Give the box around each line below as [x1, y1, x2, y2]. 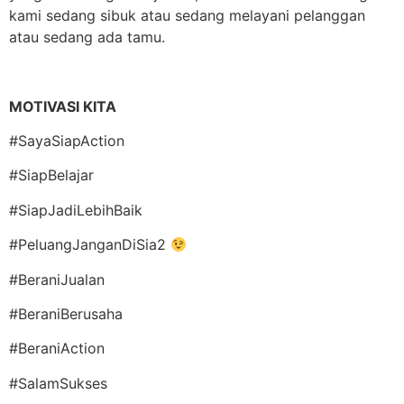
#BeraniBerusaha [9, 305, 123, 323]
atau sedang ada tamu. [9, 27, 165, 46]
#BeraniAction [9, 339, 105, 358]
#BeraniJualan [9, 270, 105, 289]
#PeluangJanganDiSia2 [9, 235, 170, 254]
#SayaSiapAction [9, 132, 124, 151]
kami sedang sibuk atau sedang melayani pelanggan [9, 5, 365, 24]
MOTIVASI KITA [9, 96, 116, 115]
